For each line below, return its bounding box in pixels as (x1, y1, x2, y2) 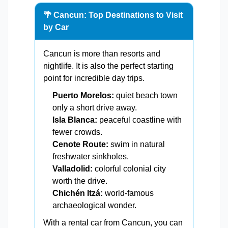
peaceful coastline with (97, 116, 182, 125)
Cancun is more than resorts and (43, 49, 160, 59)
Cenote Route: (52, 140, 108, 149)
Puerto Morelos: (52, 91, 114, 100)
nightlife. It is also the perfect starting (43, 62, 174, 71)
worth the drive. (52, 177, 107, 186)
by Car (43, 23, 69, 32)
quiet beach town (114, 91, 178, 100)
